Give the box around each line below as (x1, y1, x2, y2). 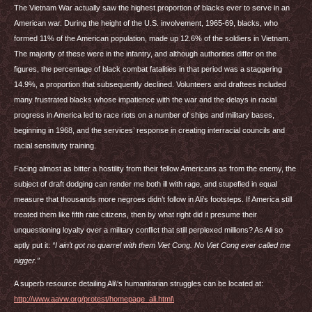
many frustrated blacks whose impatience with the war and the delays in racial (14, 95, 276, 104)
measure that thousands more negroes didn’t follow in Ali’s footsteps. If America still (14, 195, 292, 203)
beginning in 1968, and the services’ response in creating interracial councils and (14, 126, 285, 134)
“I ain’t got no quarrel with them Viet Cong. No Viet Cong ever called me (52, 241, 290, 249)
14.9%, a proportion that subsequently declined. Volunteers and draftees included (14, 80, 286, 88)
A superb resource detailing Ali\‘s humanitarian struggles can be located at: (14, 279, 263, 288)
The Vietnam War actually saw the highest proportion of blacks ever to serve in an (14, 3, 290, 12)
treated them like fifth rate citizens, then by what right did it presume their (14, 210, 257, 219)
